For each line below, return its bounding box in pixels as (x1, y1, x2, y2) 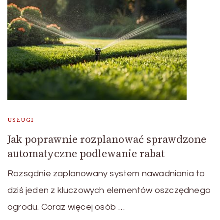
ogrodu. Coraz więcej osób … (7, 202, 125, 212)
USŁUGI (7, 116, 34, 124)
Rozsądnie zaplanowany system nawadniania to (7, 169, 206, 179)
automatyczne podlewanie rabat (7, 146, 165, 161)
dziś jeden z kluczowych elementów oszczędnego (7, 186, 211, 195)
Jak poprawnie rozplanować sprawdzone (7, 132, 206, 147)
